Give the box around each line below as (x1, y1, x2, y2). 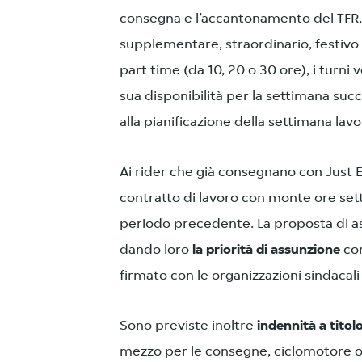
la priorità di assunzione (192, 242, 340, 257)
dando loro (120, 242, 192, 257)
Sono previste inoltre (120, 318, 254, 333)
